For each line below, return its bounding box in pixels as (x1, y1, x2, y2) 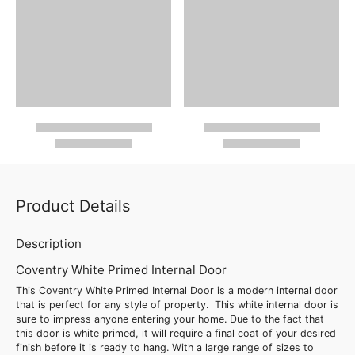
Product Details (16, 197, 130, 216)
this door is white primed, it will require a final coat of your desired (16, 327, 336, 340)
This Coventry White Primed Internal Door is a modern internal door (16, 284, 338, 297)
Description (16, 236, 82, 252)
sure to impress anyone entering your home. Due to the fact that (16, 313, 324, 326)
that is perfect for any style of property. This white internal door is (16, 299, 338, 311)
